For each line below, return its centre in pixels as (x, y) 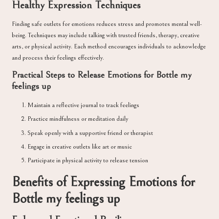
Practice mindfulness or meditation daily (78, 119)
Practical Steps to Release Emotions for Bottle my (102, 75)
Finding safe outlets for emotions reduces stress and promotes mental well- (107, 24)
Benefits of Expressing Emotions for (103, 182)
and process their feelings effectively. (58, 58)
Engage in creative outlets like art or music (80, 146)
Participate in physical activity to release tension (88, 160)
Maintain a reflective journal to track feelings (83, 105)
